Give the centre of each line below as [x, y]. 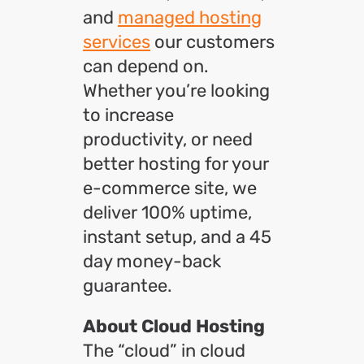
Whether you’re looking [176, 91]
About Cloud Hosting [174, 326]
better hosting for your [176, 164]
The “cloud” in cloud [164, 351]
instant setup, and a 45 [177, 237]
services [117, 42]
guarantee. [128, 286]
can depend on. [146, 66]
